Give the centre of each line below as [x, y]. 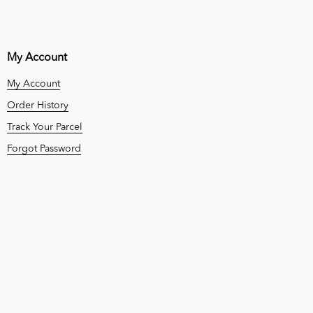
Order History [38, 105]
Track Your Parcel [45, 127]
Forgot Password [44, 148]
